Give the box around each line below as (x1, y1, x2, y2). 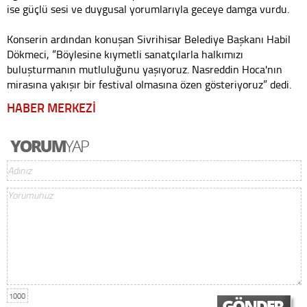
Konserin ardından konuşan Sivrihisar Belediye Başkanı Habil (7, 31, 291, 47)
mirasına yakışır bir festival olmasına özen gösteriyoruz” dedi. (7, 76, 291, 92)
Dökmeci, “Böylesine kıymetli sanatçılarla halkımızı (7, 46, 243, 62)
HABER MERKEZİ (7, 98, 96, 116)
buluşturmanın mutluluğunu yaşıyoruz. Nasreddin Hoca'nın (7, 61, 282, 77)
